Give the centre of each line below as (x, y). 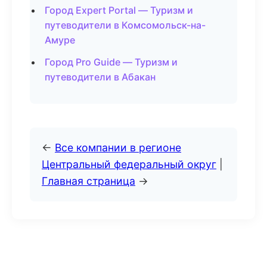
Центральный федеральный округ (129, 164)
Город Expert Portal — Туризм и (119, 10)
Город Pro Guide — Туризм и (111, 62)
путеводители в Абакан (100, 77)
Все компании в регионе (118, 148)
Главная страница (89, 181)
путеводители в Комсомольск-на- (125, 25)
